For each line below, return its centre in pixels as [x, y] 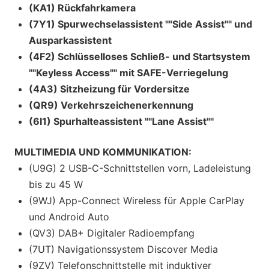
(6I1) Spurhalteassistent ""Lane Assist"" [121, 121]
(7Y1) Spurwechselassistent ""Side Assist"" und [141, 24]
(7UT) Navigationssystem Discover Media [123, 249]
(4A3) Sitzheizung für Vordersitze [109, 89]
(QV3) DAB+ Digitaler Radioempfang [112, 233]
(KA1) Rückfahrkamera [82, 8]
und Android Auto [69, 216]
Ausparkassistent [70, 40]
